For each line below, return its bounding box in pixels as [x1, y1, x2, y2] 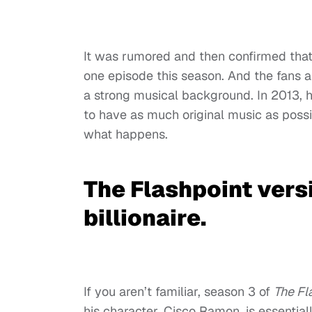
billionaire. [84, 203, 206, 233]
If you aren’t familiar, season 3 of [84, 283, 274, 300]
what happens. [84, 126, 168, 143]
